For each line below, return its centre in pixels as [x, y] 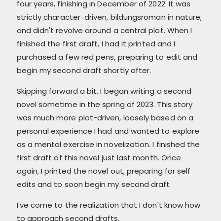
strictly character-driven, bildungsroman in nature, [109, 17]
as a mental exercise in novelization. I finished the [108, 144]
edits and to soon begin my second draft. [94, 184]
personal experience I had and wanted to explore [108, 131]
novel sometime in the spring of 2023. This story [105, 104]
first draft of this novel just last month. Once [99, 157]
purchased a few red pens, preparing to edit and [107, 57]
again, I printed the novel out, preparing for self [104, 171]
